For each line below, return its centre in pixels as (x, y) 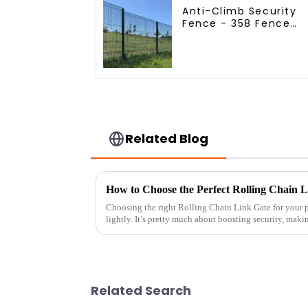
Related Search (141, 291)
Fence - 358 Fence (236, 23)
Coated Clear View (236, 48)
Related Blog (167, 138)
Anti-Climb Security (240, 11)
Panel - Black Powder (243, 35)
